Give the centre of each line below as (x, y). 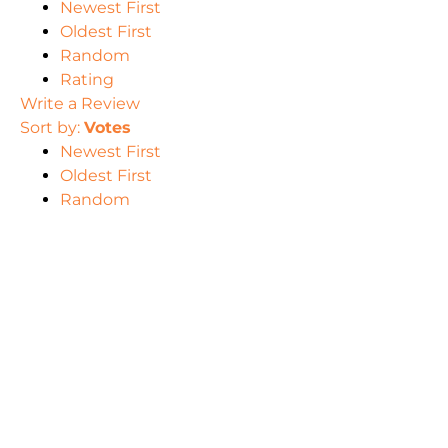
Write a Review (80, 103)
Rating (87, 79)
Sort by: (52, 127)
